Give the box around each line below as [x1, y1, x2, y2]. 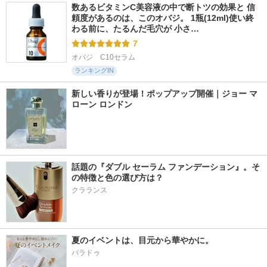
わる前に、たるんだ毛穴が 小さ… [72, 24, 199, 33]
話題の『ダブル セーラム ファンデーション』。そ [72, 162, 260, 172]
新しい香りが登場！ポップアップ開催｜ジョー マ [72, 89, 257, 98]
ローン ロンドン [72, 100, 132, 109]
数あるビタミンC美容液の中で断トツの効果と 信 [72, 2, 255, 12]
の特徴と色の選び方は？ [72, 173, 163, 182]
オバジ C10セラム [72, 53, 135, 61]
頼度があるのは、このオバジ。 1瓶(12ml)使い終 [72, 13, 254, 23]
